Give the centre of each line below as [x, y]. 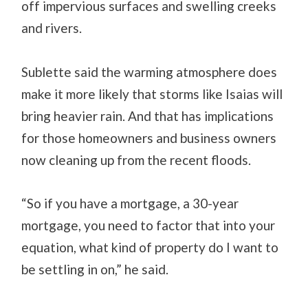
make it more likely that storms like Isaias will [152, 93]
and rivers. [53, 28]
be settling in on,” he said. [95, 269]
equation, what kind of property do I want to [150, 247]
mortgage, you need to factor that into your [148, 225]
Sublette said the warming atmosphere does [150, 71]
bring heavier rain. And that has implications [148, 115]
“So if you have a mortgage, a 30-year [130, 203]
